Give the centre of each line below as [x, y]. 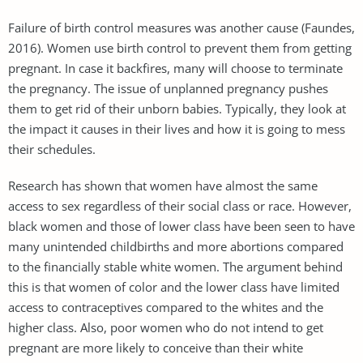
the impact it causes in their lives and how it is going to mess [177, 128]
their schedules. [52, 149]
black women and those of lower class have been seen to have [181, 226]
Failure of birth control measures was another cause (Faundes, [181, 27]
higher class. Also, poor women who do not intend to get [166, 327]
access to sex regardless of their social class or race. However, [180, 205]
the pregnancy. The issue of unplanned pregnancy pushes [168, 88]
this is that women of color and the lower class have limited [174, 286]
